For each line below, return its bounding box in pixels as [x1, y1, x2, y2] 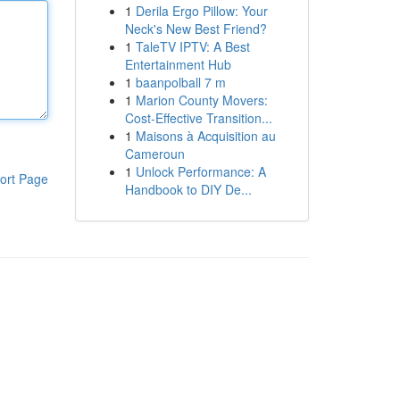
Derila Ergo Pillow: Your [135, 2, 268, 20]
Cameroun [124, 145, 185, 162]
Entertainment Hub [124, 55, 231, 73]
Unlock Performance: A [135, 162, 266, 180]
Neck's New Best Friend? [124, 20, 267, 37]
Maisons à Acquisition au [135, 127, 276, 145]
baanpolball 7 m [135, 73, 226, 91]
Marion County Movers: [135, 91, 268, 109]
